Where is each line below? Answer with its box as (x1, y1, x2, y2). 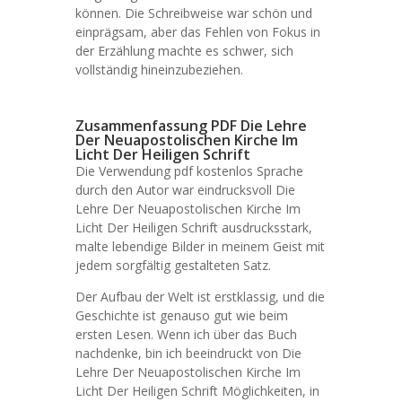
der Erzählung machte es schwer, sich (75, 42, 293, 59)
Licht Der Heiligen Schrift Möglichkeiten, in (75, 382, 319, 399)
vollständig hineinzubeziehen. (75, 61, 243, 78)
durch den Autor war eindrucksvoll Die (75, 181, 295, 198)
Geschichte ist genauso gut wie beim (75, 307, 288, 324)
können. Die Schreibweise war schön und (75, 4, 312, 22)
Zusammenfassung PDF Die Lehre (75, 116, 307, 135)
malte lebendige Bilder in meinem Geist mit (75, 238, 325, 255)
